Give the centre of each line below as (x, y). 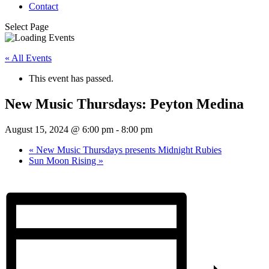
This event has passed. (71, 78)
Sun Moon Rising (64, 160)
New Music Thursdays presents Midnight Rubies (128, 150)
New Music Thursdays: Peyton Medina (124, 104)
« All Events (28, 58)
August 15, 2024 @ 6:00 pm (59, 129)
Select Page (27, 27)
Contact (44, 6)
